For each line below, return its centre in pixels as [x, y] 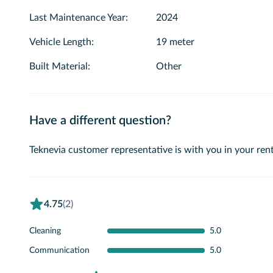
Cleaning [45, 231]
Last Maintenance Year [77, 18]
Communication [59, 250]
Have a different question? [100, 121]
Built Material [58, 66]
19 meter [175, 42]
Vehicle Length [60, 42]
